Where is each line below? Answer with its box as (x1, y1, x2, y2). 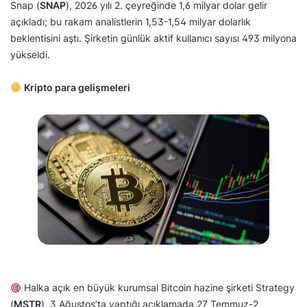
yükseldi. (10, 48, 53, 60)
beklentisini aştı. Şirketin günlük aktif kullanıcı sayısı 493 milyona (10, 32, 297, 44)
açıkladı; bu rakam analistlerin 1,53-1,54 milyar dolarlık (10, 15, 251, 27)
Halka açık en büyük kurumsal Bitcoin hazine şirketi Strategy (21, 282, 295, 294)
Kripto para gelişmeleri (23, 81, 130, 93)
